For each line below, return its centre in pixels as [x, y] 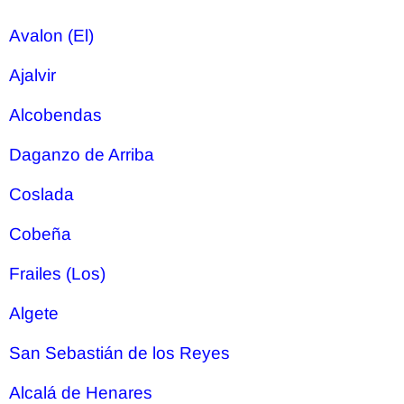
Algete [34, 313]
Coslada [41, 194]
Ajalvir [32, 75]
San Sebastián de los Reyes [119, 353]
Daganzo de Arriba [82, 155]
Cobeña [40, 234]
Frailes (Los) [57, 274]
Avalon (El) [51, 36]
